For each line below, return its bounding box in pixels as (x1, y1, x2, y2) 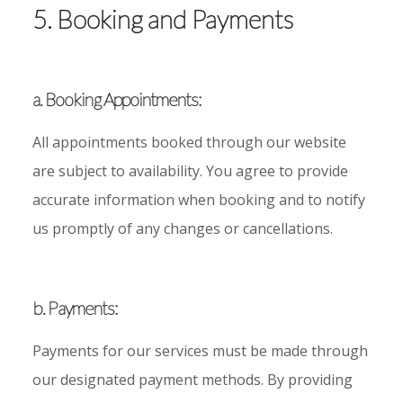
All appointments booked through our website (31, 131, 346, 152)
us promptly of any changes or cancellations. (31, 218, 333, 238)
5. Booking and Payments (31, 3, 293, 34)
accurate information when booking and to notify (31, 189, 365, 210)
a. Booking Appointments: (31, 87, 201, 110)
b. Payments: (31, 296, 118, 318)
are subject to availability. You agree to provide (31, 160, 348, 181)
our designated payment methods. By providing (31, 369, 353, 390)
